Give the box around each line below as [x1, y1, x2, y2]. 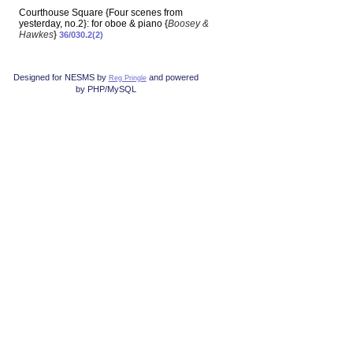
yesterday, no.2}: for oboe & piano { [19, 18, 168, 30]
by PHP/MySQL [75, 84, 136, 95]
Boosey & [168, 18, 209, 30]
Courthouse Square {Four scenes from [19, 7, 183, 19]
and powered [146, 72, 199, 83]
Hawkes [19, 29, 54, 41]
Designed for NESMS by [13, 72, 109, 83]
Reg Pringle [108, 73, 147, 83]
